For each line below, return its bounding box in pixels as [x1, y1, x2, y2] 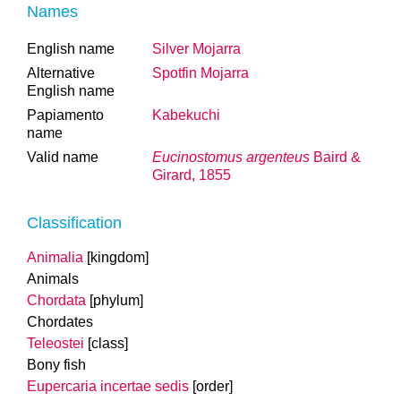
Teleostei [27, 336, 84, 351]
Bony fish [27, 357, 86, 372]
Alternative [27, 65, 95, 81]
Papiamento [27, 107, 104, 123]
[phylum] [90, 293, 143, 308]
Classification [27, 214, 122, 232]
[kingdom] [87, 250, 149, 265]
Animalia [27, 250, 83, 265]
